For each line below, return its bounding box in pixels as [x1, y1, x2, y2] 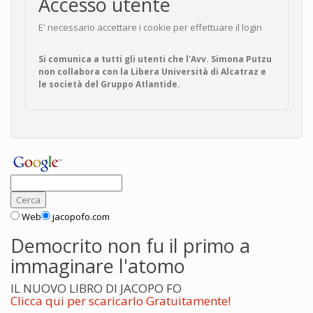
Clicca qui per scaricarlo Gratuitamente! [10, 292, 231, 309]
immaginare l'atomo [10, 252, 185, 279]
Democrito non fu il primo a [10, 232, 250, 259]
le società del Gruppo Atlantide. [38, 78, 180, 90]
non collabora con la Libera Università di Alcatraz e [38, 65, 266, 78]
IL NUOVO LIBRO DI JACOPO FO [10, 279, 182, 296]
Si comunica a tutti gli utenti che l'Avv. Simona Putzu [38, 52, 272, 65]
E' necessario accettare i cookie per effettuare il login [38, 20, 262, 34]
